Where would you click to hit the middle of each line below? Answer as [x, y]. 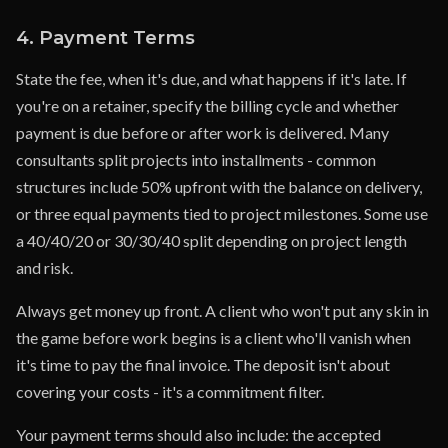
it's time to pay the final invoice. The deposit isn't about [203, 364]
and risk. [44, 267]
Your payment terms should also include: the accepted [198, 434]
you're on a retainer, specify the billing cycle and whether [207, 105]
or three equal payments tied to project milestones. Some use [222, 213]
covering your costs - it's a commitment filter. [170, 391]
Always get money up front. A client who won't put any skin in [222, 310]
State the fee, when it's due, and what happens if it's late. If [211, 78]
